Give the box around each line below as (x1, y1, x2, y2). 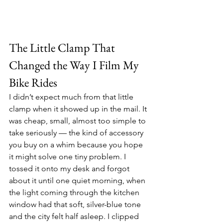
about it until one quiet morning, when (9, 176, 147, 185)
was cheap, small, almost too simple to (9, 116, 148, 125)
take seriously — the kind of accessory (9, 128, 145, 137)
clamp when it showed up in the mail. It (9, 104, 149, 113)
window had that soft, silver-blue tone (9, 200, 143, 209)
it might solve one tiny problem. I (9, 152, 128, 161)
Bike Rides (9, 75, 57, 90)
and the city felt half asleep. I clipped (9, 212, 141, 221)
